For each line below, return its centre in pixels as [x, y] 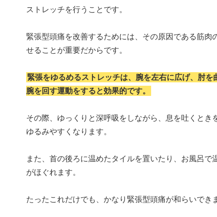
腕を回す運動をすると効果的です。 [88, 91]
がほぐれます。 [53, 172]
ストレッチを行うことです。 [77, 10]
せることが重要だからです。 [77, 50]
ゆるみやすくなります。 [69, 132]
